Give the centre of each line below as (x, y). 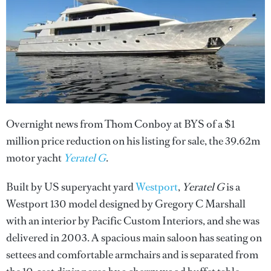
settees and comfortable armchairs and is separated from (132, 254)
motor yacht (35, 158)
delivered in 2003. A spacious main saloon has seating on (134, 237)
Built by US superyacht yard (71, 187)
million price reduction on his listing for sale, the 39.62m (133, 141)
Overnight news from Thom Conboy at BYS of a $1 (120, 124)
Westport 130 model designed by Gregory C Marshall (126, 204)
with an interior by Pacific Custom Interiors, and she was (133, 220)
